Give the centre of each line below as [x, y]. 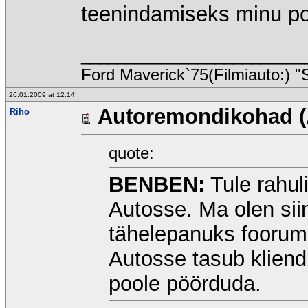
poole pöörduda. [185, 283]
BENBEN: [157, 184]
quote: [131, 153]
